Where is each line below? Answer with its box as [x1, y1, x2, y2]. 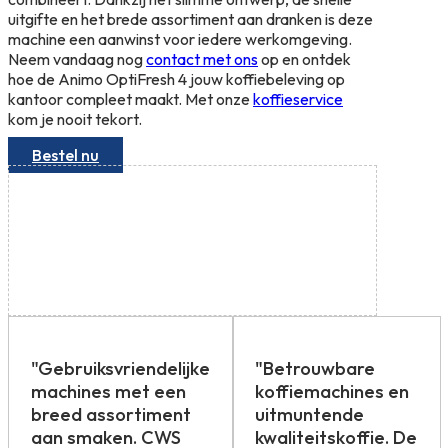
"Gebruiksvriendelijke [30, 357, 210, 381]
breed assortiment [30, 403, 191, 427]
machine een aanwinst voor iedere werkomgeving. [8, 29, 352, 50]
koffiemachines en [255, 380, 410, 404]
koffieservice [253, 89, 343, 110]
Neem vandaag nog [8, 49, 146, 70]
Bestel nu [32, 145, 99, 166]
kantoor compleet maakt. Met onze [8, 89, 253, 110]
